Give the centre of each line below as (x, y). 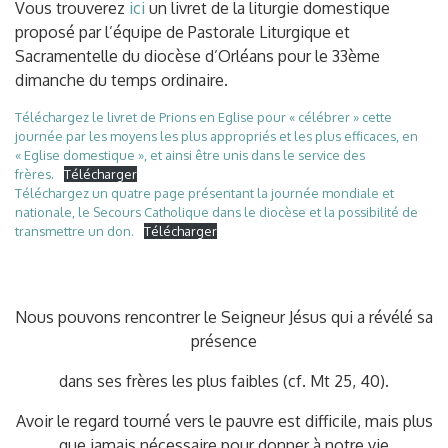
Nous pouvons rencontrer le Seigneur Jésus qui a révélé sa (224, 317)
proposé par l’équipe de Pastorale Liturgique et (182, 32)
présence (224, 341)
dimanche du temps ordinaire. (121, 80)
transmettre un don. (74, 231)
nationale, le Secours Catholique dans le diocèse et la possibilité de (216, 212)
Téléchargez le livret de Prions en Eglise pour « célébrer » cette (203, 117)
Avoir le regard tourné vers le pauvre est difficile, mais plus (224, 421)
